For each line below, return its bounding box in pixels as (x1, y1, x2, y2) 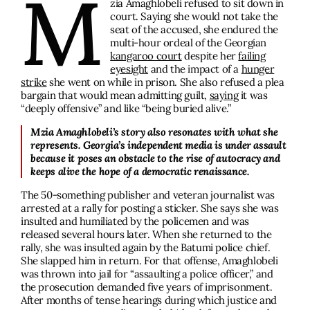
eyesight (110, 62, 149, 75)
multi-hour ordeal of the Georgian (110, 35, 267, 49)
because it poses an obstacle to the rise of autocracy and (30, 151, 280, 165)
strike (21, 75, 47, 89)
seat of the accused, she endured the (110, 22, 278, 36)
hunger (241, 62, 275, 75)
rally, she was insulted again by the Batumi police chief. (21, 240, 271, 254)
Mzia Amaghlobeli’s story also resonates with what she (30, 125, 278, 138)
